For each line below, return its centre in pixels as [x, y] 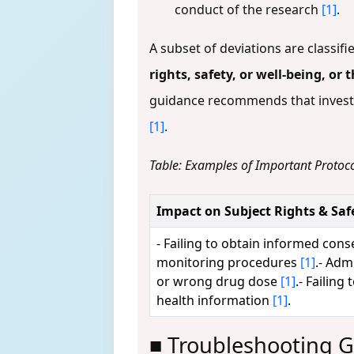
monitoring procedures [228, 262]
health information [215, 300]
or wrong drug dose [218, 281]
